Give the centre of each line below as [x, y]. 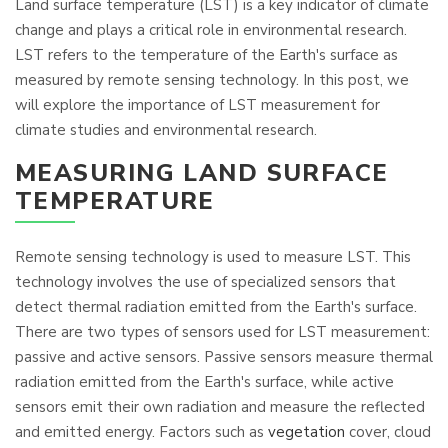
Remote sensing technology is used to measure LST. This [213, 257]
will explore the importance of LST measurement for [197, 105]
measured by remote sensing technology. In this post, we [212, 80]
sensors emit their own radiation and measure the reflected [220, 407]
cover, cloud [388, 432]
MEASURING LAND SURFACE [202, 173]
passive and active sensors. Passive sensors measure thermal [224, 357]
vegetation [306, 432]
